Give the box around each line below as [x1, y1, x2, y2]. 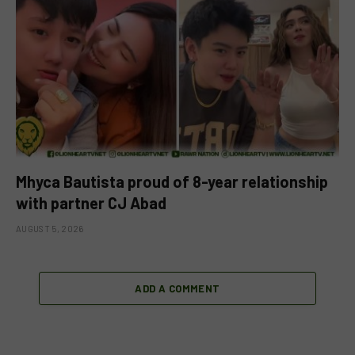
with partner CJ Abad [16, 193, 166, 212]
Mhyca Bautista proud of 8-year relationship [16, 171, 328, 191]
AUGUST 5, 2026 [16, 223, 84, 234]
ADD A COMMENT [135, 281, 220, 295]
